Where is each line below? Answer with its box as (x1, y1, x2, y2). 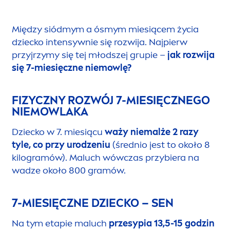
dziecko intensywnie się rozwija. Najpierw (12, 36, 187, 48)
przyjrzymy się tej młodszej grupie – (12, 49, 167, 61)
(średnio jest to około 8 (110, 139, 210, 151)
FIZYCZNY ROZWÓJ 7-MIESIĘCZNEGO (12, 93, 210, 108)
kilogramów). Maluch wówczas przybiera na (12, 152, 199, 164)
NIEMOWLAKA (12, 105, 88, 119)
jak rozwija (167, 49, 215, 61)
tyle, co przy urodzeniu (12, 139, 110, 151)
